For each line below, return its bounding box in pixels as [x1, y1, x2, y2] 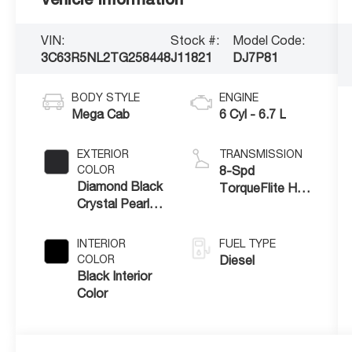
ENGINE [218, 90, 258, 104]
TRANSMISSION [218, 147, 302, 160]
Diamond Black [77, 178, 163, 193]
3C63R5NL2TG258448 [41, 49, 171, 64]
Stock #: [170, 32, 220, 47]
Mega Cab [71, 106, 130, 121]
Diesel [218, 252, 255, 267]
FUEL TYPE [218, 236, 276, 250]
